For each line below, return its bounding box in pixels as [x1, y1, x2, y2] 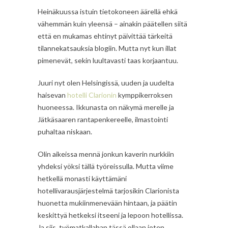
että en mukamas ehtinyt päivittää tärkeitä [38, 31, 173, 40]
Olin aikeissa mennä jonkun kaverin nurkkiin [38, 149, 174, 158]
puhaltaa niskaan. [38, 127, 92, 136]
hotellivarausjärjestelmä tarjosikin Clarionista [38, 186, 179, 195]
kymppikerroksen [117, 90, 173, 99]
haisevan [38, 90, 67, 99]
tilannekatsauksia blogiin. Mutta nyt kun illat [38, 43, 177, 52]
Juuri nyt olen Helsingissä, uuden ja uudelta [38, 78, 174, 87]
